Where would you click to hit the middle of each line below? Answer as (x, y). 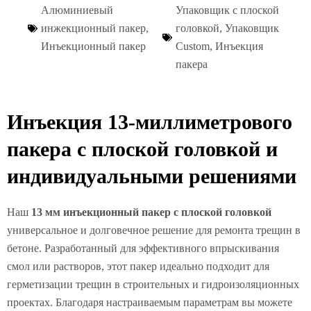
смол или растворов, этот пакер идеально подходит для (138, 266)
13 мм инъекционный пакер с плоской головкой (151, 212)
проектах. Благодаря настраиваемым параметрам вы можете (150, 302)
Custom (193, 46)
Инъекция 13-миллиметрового (150, 121)
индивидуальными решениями (152, 176)
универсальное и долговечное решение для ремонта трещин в (154, 230)
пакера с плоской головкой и (142, 149)
